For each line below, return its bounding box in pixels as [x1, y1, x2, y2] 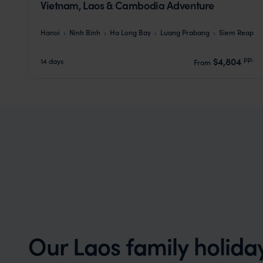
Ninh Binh [69, 27, 100, 38]
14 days [41, 56, 63, 66]
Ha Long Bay [110, 27, 151, 38]
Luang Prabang [160, 27, 210, 38]
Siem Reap [219, 27, 254, 38]
